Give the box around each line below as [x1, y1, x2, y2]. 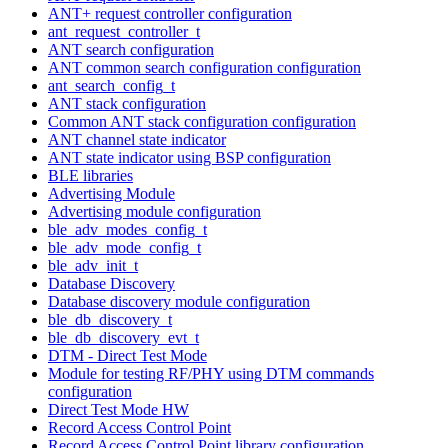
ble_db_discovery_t [48, 310, 172, 328]
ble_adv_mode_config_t [48, 238, 201, 256]
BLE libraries [48, 166, 133, 184]
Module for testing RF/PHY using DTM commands [48, 364, 374, 382]
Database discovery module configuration [48, 292, 310, 310]
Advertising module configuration [48, 202, 261, 220]
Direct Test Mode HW [48, 400, 189, 418]
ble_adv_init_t [48, 256, 138, 274]
